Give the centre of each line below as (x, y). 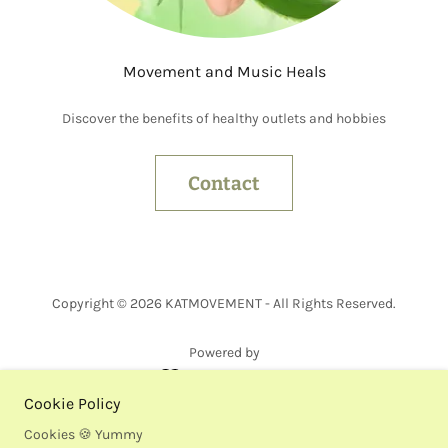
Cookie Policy (72, 403)
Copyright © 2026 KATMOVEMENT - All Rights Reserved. (224, 303)
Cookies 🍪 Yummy (83, 434)
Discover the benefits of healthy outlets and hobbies (224, 118)
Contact (224, 183)
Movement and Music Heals (224, 71)
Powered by (224, 352)
